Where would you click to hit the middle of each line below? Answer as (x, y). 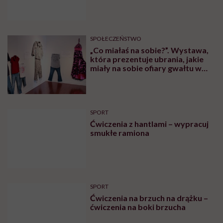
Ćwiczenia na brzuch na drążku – (149, 198)
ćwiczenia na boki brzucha (138, 207)
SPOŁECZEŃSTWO (116, 38)
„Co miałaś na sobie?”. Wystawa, (150, 50)
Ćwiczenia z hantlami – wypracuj (150, 124)
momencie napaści (124, 77)
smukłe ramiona (120, 133)
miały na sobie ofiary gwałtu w (146, 68)
